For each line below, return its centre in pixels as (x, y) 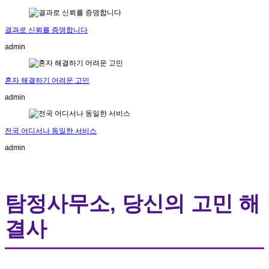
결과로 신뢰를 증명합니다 (46, 30)
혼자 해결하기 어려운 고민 (47, 80)
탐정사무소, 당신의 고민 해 (132, 203)
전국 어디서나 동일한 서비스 (51, 131)
